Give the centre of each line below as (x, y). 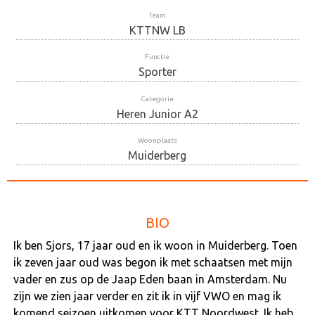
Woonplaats (157, 140)
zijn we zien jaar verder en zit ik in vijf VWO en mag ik (147, 296)
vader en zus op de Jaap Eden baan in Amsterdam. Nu (150, 279)
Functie (157, 57)
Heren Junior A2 (157, 114)
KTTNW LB (157, 31)
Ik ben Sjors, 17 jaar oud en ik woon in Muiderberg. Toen (155, 245)
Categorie (157, 98)
